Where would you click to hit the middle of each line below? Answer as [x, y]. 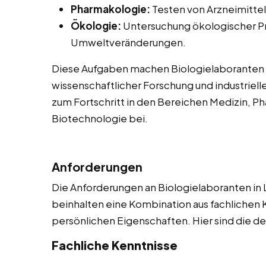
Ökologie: [96, 26]
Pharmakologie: [110, 9]
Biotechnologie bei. [100, 118]
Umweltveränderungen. [128, 42]
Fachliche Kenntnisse [115, 245]
